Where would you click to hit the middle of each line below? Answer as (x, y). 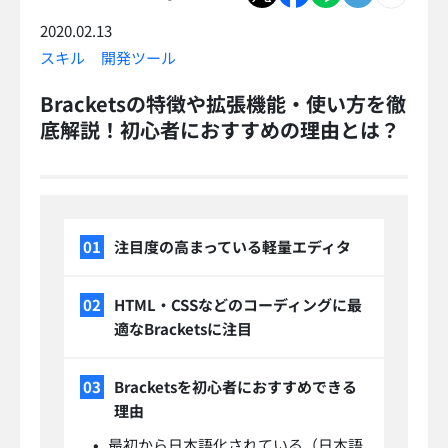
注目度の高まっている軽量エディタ (232, 247)
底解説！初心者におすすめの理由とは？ (220, 130)
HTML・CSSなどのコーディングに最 (238, 305)
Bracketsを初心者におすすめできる (235, 387)
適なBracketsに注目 (183, 329)
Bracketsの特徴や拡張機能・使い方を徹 (223, 104)
